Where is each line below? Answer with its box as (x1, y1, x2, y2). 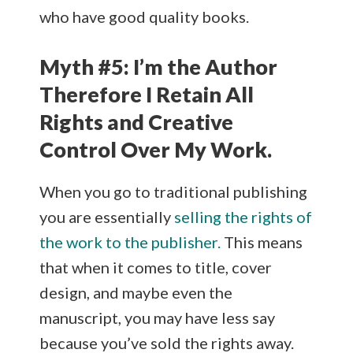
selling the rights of (174, 206, 312, 226)
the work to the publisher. (39, 232, 221, 251)
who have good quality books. (39, 6, 249, 26)
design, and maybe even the (39, 282, 232, 302)
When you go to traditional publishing (39, 181, 307, 201)
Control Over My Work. (39, 136, 272, 162)
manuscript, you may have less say (39, 307, 275, 327)
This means (221, 232, 303, 251)
